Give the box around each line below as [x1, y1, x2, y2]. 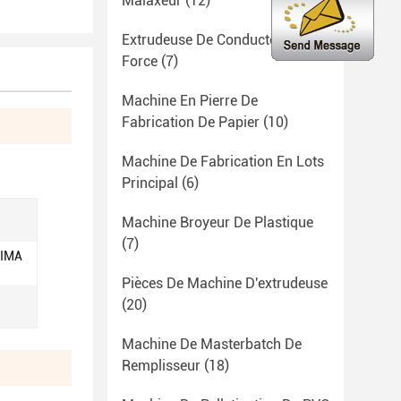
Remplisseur [122, 357, 200, 374]
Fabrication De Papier [122, 114, 260, 131]
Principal [122, 175, 178, 192]
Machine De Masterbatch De [122, 336, 302, 353]
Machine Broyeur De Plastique [122, 214, 313, 231]
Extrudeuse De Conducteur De [122, 31, 311, 48]
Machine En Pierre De [122, 92, 258, 109]
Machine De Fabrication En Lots [122, 153, 324, 170]
